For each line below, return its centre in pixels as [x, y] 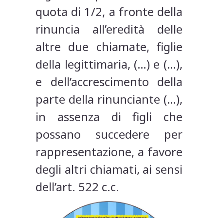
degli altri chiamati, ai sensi [109, 169]
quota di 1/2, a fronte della [109, 12]
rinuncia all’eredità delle [109, 29]
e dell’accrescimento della [109, 82]
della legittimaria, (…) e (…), [109, 64]
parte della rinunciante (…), [109, 99]
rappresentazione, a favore [109, 152]
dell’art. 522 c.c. [78, 187]
